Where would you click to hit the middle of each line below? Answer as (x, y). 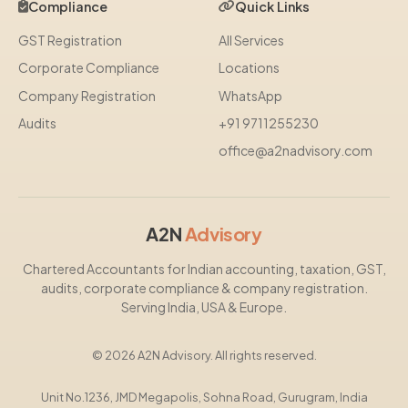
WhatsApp (250, 95)
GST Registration (70, 40)
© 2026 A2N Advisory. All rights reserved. (204, 356)
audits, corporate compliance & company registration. (204, 287)
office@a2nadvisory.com (296, 151)
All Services (251, 40)
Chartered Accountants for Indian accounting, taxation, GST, (204, 268)
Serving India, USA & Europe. (204, 306)
